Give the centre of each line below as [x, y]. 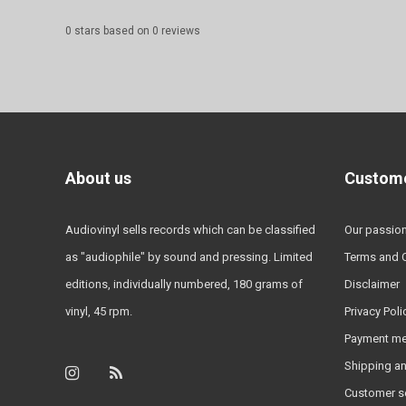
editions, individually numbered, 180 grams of [184, 285]
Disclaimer [372, 285]
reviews [179, 31]
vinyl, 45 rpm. [99, 312]
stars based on [112, 31]
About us [98, 179]
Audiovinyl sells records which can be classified [190, 230]
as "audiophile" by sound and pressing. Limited [189, 257]
